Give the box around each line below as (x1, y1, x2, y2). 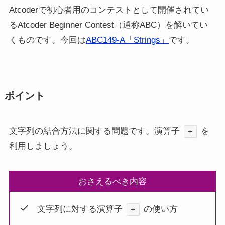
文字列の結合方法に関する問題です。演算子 (9, 126, 180, 136)
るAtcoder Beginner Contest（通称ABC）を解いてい (9, 20, 208, 30)
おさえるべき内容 (78, 176, 147, 186)
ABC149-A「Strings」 (85, 35, 169, 45)
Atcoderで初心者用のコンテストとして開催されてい (9, 5, 209, 15)
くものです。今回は (9, 35, 86, 45)
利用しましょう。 (9, 141, 77, 151)
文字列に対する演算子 (29, 204, 123, 214)
